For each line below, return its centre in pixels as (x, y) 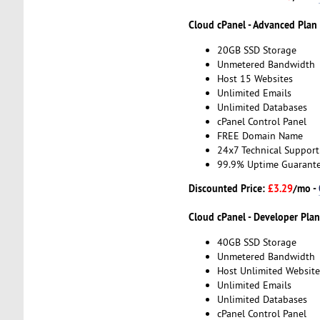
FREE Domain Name (260, 135)
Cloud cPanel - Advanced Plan (252, 25)
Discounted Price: (228, 189)
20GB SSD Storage (256, 50)
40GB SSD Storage (256, 242)
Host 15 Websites (255, 78)
